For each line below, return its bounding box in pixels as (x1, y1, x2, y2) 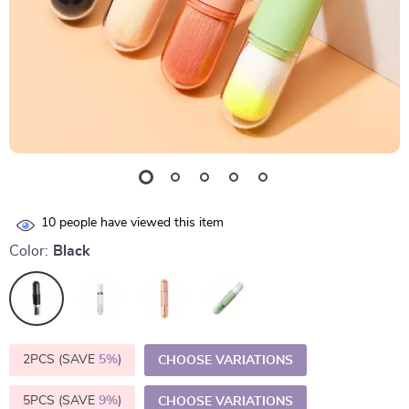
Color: (9, 244, 48, 258)
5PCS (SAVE (23, 394, 99, 407)
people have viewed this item (56, 216, 224, 230)
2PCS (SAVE (23, 353, 99, 366)
